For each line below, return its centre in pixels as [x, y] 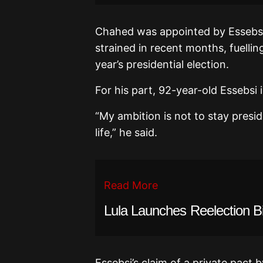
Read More [131, 185]
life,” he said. [126, 132]
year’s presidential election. [162, 64]
